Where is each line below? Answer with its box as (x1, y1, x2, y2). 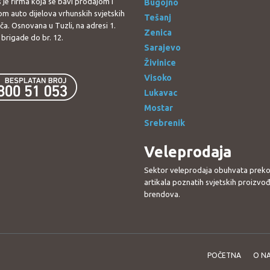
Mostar (144, 103, 173, 113)
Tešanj (144, 13, 171, 22)
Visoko (144, 73, 172, 83)
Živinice (144, 58, 176, 67)
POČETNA (207, 251, 241, 259)
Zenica (144, 28, 172, 37)
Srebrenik (144, 118, 185, 128)
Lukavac (144, 88, 177, 98)
